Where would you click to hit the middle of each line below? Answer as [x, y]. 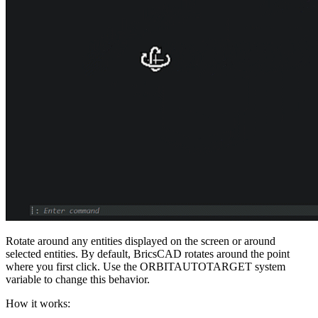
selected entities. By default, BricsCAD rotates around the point [148, 254]
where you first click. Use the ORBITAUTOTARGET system [146, 267]
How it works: [38, 304]
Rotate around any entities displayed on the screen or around [141, 241]
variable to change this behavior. [78, 280]
